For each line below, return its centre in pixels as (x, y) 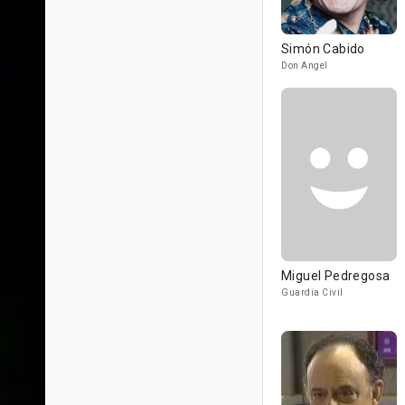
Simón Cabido (323, 49)
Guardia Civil (312, 292)
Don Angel (305, 66)
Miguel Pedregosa (336, 276)
